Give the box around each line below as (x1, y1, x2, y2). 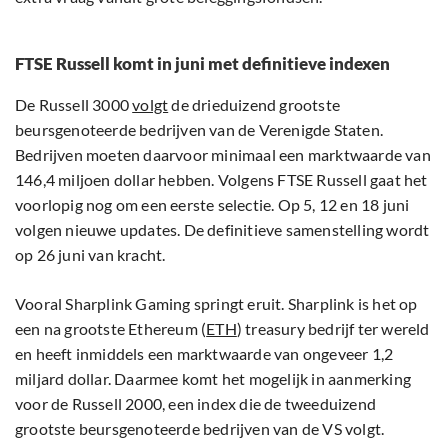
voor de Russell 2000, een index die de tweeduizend (15, 394, 377, 414)
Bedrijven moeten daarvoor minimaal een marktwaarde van (15, 145, 431, 165)
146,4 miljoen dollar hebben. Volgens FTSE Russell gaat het (15, 170, 428, 190)
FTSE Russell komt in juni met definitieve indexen (15, 53, 390, 75)
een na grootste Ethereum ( (15, 319, 207, 339)
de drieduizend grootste (168, 95, 341, 115)
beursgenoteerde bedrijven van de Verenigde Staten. (15, 120, 384, 140)
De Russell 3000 (15, 95, 133, 115)
